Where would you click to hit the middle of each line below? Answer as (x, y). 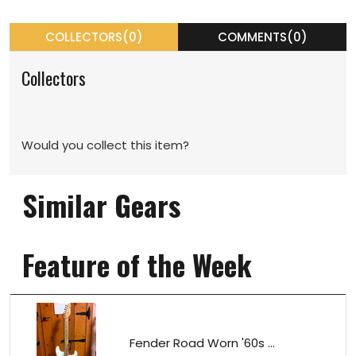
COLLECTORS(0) (94, 37)
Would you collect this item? (105, 145)
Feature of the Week (137, 265)
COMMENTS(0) (262, 37)
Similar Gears (101, 205)
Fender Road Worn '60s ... (202, 342)
